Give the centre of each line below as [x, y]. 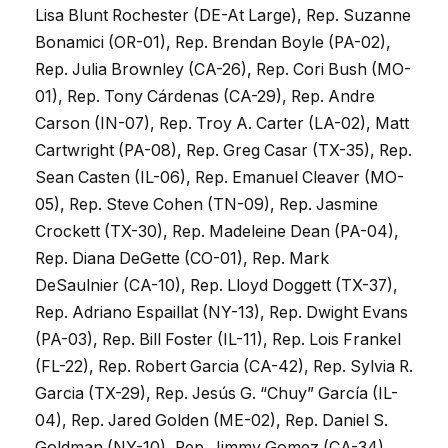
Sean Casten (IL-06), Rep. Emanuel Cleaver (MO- [219, 178]
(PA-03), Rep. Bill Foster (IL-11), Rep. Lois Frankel [218, 340]
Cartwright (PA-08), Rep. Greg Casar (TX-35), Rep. [223, 151]
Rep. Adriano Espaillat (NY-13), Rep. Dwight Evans [221, 313]
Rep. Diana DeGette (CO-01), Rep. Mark [182, 259]
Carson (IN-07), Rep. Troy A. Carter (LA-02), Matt [222, 124]
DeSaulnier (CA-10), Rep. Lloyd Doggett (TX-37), [216, 286]
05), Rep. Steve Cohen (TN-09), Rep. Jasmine [206, 205]
